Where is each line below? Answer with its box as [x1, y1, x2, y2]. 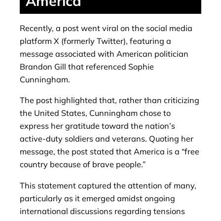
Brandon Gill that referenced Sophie [20, 62, 154, 72]
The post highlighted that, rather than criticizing [20, 95, 199, 106]
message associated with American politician [20, 49, 188, 59]
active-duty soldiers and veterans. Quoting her [20, 134, 193, 144]
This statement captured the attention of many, [20, 180, 196, 190]
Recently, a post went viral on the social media [20, 23, 192, 34]
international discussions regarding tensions [20, 206, 185, 216]
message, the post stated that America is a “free [20, 147, 199, 157]
